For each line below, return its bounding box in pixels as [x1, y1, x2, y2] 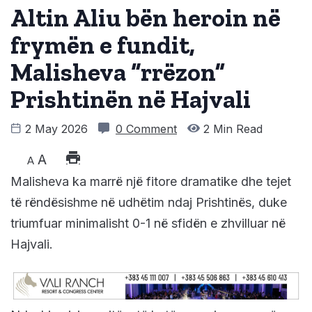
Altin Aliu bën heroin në [10, 3, 281, 33]
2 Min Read [200, 122, 263, 136]
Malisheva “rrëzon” [10, 57, 225, 88]
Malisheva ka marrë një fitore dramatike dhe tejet [10, 174, 291, 189]
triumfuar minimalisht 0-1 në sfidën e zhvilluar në [10, 216, 286, 231]
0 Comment [116, 122, 177, 136]
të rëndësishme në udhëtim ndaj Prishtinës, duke [10, 195, 287, 210]
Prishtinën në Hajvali [10, 84, 251, 115]
